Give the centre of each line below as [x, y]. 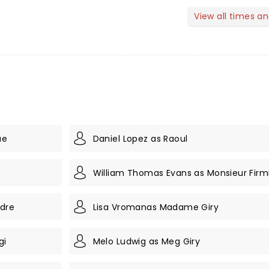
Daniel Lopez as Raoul [140, 138]
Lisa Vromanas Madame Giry [156, 207]
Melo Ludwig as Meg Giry [147, 241]
